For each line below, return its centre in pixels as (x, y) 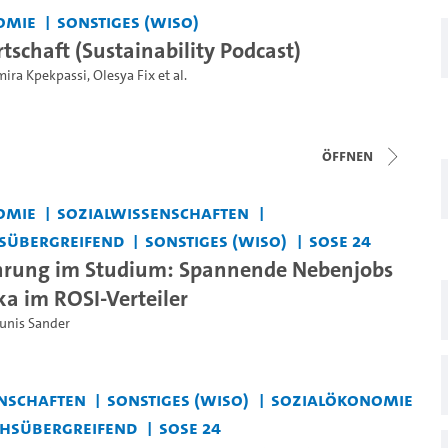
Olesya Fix (123, 75)
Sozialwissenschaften (153, 212)
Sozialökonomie (341, 399)
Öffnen (348, 155)
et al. (170, 75)
